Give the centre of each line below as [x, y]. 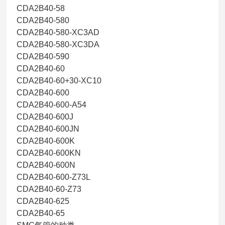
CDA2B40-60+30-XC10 [59, 81]
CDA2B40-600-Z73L [54, 177]
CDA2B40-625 [43, 201]
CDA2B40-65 [41, 213]
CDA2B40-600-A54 [52, 105]
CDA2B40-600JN [48, 129]
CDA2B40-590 [43, 57]
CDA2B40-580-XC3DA [58, 44]
